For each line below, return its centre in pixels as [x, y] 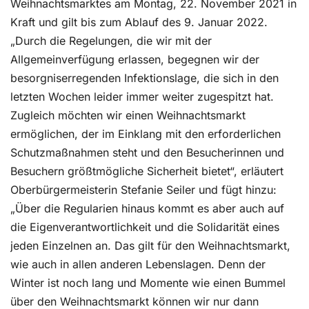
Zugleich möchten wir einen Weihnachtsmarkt [128, 115]
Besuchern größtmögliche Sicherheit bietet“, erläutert [147, 171]
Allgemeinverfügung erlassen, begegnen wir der [135, 59]
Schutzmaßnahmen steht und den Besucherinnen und [147, 152]
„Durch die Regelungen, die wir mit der [111, 41]
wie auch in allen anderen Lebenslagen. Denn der [138, 264]
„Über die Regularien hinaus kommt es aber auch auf [147, 208]
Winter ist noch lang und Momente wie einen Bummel [148, 283]
